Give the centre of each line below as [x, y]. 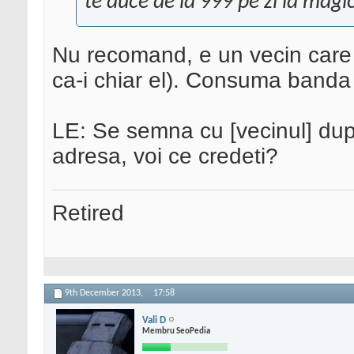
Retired [88, 213]
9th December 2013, [105, 294]
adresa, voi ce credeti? [165, 156]
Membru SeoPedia [176, 331]
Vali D [154, 320]
